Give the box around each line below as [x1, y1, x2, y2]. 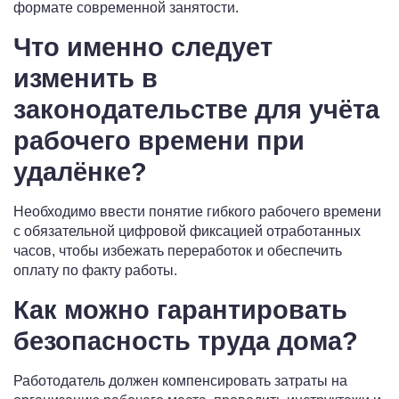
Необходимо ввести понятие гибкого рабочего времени [13, 204, 381, 220]
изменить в [13, 64, 158, 94]
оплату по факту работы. [13, 263, 177, 279]
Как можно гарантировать [13, 296, 347, 325]
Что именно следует [13, 33, 273, 62]
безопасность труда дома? [13, 327, 358, 356]
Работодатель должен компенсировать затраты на [13, 373, 347, 389]
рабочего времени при [13, 126, 305, 156]
